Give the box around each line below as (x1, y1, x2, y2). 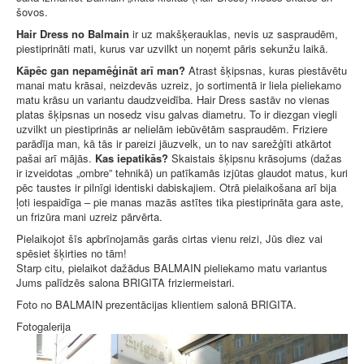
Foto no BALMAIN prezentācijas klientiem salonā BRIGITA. (16, 296, 297, 312)
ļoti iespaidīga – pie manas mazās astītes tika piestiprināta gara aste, (16, 193, 344, 210)
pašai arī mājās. (16, 149, 95, 166)
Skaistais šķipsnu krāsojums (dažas (168, 149, 342, 166)
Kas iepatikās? (95, 149, 168, 166)
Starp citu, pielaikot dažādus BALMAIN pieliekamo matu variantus (16, 259, 327, 275)
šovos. (16, 3, 48, 19)
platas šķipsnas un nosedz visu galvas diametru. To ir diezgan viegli (16, 106, 337, 122)
